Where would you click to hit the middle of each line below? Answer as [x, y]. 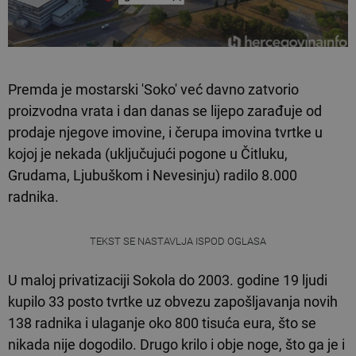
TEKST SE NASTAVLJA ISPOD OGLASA [178, 241]
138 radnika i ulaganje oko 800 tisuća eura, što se [162, 323]
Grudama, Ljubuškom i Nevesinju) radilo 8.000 [153, 175]
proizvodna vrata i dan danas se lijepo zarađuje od [165, 110]
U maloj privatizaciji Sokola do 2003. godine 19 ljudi [168, 280]
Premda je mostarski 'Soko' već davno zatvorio [153, 89]
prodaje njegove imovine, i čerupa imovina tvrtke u [165, 132]
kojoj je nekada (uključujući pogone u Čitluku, [148, 153]
